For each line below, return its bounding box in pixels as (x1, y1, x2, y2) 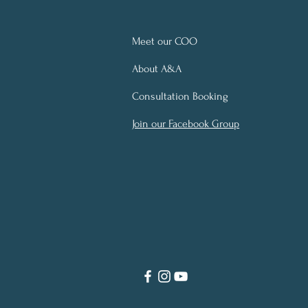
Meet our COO (132, 35, 198, 47)
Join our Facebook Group (132, 118, 240, 130)
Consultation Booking (132, 90, 229, 102)
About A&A (132, 63, 182, 75)
